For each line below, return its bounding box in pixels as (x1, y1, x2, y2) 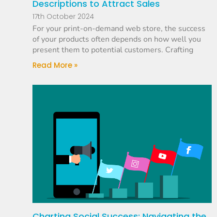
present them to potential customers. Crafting (32, 45, 194, 56)
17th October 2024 (32, 12, 94, 22)
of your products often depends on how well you (32, 34, 201, 45)
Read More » (32, 60, 78, 71)
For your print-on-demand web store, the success (32, 23, 206, 34)
